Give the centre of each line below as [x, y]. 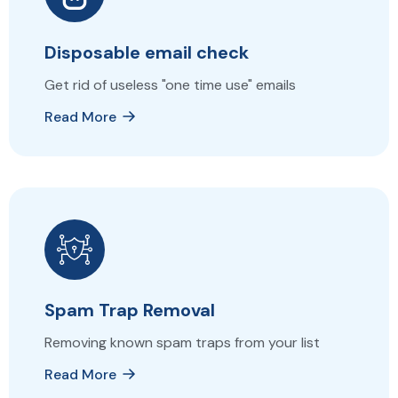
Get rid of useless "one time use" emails [170, 85]
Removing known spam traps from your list [182, 343]
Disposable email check [147, 53]
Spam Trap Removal [130, 310]
